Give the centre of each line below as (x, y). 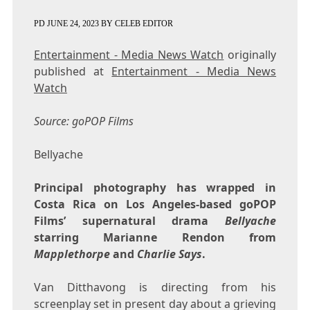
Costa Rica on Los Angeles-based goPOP (155, 204)
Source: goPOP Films (83, 121)
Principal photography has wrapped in (155, 188)
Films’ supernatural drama (129, 221)
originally (250, 55)
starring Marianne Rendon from (155, 238)
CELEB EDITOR (144, 24)
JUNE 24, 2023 (73, 24)
